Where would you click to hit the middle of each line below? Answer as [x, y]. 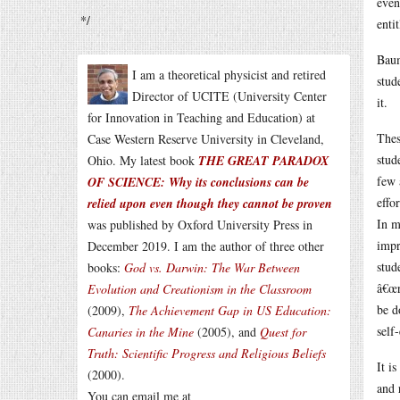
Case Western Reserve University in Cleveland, [206, 139]
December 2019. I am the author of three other [206, 246]
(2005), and [227, 332]
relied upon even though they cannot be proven [210, 204]
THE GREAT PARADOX [263, 161]
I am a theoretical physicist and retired [229, 75]
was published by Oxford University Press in [200, 225]
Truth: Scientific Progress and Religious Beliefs [207, 353]
